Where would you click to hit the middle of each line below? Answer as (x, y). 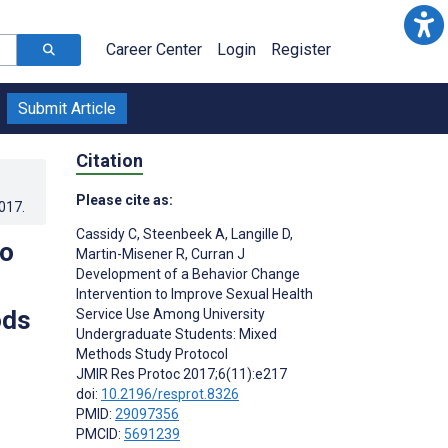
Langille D (259, 233)
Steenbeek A (182, 233)
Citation (109, 160)
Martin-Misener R (130, 253)
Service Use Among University (170, 313)
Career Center (154, 49)
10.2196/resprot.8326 (170, 393)
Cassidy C (106, 233)
